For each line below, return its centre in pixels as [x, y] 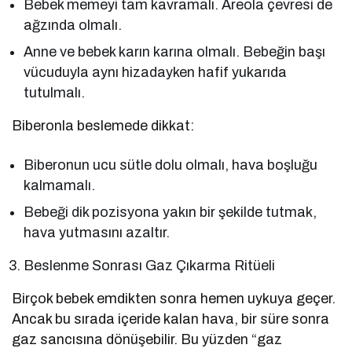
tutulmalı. [54, 93]
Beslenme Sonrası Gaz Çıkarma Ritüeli [150, 266]
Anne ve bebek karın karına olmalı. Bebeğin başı [175, 52]
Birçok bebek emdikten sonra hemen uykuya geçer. [174, 299]
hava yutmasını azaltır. [97, 233]
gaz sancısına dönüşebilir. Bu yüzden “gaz [147, 340]
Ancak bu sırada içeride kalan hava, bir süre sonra [171, 319]
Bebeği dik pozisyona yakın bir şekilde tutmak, [170, 213]
